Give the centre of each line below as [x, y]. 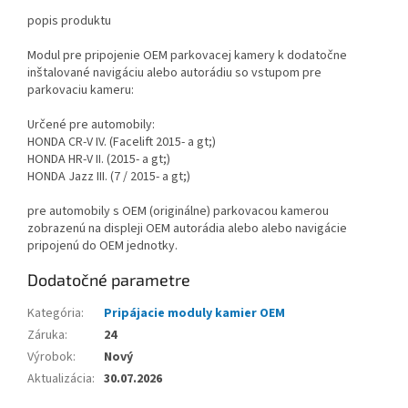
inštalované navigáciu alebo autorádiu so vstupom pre [174, 73]
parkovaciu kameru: [81, 91]
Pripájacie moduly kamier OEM [194, 314]
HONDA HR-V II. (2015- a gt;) [99, 160]
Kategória [54, 314]
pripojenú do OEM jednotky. [102, 246]
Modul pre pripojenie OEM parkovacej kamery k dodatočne [187, 56]
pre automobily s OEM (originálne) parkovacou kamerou [178, 212]
